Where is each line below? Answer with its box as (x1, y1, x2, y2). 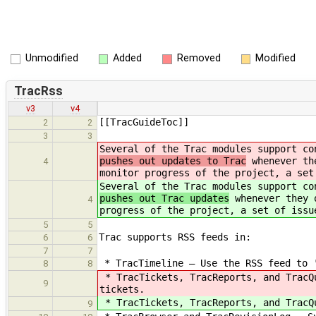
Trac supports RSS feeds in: (99, 231, 251, 243)
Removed (176, 52, 221, 64)
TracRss (13, 83, 63, 98)
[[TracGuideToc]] (99, 116, 189, 128)
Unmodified (25, 52, 78, 64)
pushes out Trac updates (99, 193, 229, 205)
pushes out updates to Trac (99, 155, 246, 167)
